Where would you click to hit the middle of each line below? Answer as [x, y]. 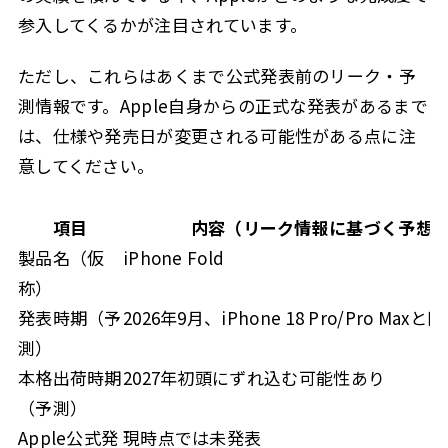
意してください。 [86, 165]
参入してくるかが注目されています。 [162, 25]
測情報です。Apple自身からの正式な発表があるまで [222, 105]
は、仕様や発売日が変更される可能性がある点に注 [216, 135]
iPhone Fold [173, 257]
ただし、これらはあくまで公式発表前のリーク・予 [216, 75]
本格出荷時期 [69, 377]
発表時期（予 [69, 317]
